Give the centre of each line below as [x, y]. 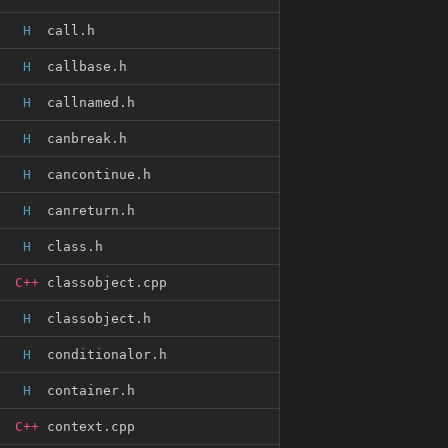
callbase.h [87, 66]
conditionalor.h [107, 354]
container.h [91, 390]
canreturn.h [91, 210]
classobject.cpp [107, 282]
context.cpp [91, 426]
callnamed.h [91, 102]
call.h [71, 30]
